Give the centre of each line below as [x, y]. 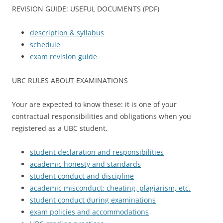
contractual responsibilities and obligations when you [102, 116]
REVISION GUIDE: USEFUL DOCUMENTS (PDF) [86, 9]
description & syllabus [67, 33]
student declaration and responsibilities [97, 152]
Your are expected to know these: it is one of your [94, 105]
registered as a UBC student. [60, 128]
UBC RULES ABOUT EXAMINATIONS [70, 81]
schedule [45, 45]
